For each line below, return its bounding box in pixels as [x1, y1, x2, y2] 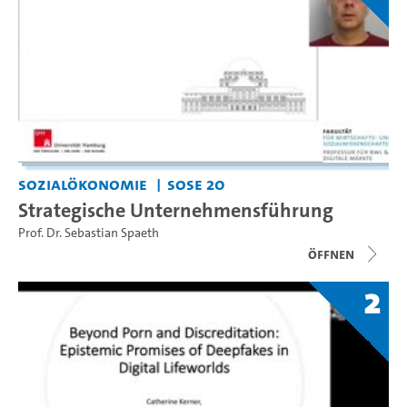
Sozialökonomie [18, 172, 147, 195]
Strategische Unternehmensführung [18, 195, 333, 223]
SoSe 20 [166, 172, 225, 195]
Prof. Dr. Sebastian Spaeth [18, 223, 159, 242]
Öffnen [308, 243, 354, 263]
